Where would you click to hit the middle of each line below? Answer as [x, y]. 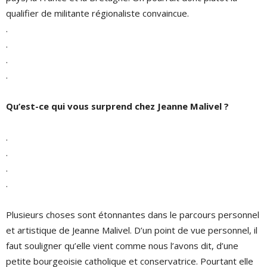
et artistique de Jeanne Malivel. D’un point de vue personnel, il [132, 230]
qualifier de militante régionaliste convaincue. [97, 13]
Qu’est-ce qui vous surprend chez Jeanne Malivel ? [117, 106]
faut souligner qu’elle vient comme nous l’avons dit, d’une [122, 246]
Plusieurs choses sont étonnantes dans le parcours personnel [133, 215]
